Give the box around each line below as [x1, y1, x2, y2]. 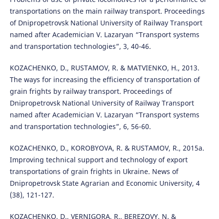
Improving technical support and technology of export [9, 155, 188, 165]
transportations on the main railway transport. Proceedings [9, 6, 205, 16]
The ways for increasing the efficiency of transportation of [9, 75, 200, 85]
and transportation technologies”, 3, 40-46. [9, 42, 151, 51]
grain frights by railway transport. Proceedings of [9, 87, 172, 96]
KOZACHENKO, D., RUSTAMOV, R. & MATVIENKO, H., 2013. [9, 63, 199, 73]
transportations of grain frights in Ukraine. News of [9, 167, 178, 176]
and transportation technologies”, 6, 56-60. [9, 122, 151, 131]
